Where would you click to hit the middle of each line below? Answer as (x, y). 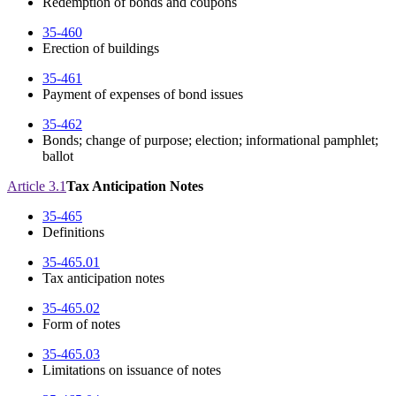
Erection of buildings (101, 49)
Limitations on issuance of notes (132, 370)
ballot (58, 156)
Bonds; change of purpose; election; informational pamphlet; (210, 141)
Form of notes (81, 324)
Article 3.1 (37, 187)
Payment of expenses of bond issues (143, 95)
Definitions (73, 232)
